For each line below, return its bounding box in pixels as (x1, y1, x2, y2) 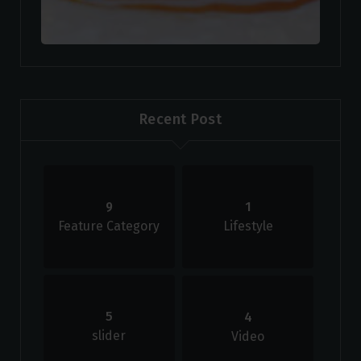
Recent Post (139, 110, 222, 129)
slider (92, 327, 127, 343)
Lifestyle (222, 218, 273, 234)
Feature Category (58, 218, 160, 234)
